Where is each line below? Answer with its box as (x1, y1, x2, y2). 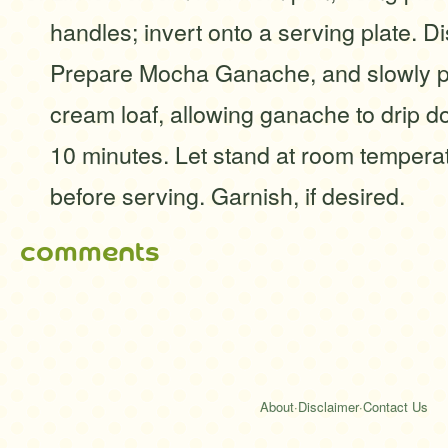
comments (20, 236, 159, 268)
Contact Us (363, 397, 428, 416)
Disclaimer (298, 397, 359, 416)
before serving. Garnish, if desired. (50, 178, 405, 212)
